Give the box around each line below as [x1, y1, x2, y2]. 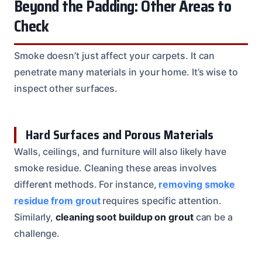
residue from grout [14, 194, 101, 206]
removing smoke [158, 178, 236, 190]
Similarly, [14, 211, 56, 223]
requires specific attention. [100, 194, 222, 206]
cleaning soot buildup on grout [56, 211, 194, 223]
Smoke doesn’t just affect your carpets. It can [14, 49, 215, 61]
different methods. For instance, [14, 178, 159, 190]
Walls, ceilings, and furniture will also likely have [14, 145, 226, 157]
